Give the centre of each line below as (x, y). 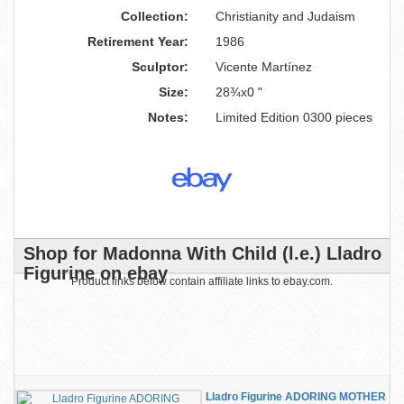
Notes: (168, 117)
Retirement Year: (138, 41)
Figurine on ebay (96, 273)
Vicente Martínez (264, 67)
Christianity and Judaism (285, 16)
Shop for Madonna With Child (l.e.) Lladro (202, 253)
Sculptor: (160, 67)
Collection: (155, 16)
